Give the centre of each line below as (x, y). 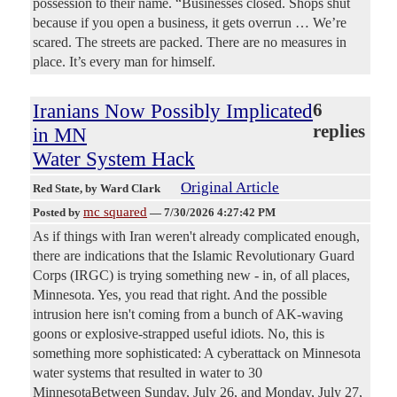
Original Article (230, 188)
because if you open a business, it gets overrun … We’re (190, 23)
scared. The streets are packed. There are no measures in (190, 43)
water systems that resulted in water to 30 (148, 373)
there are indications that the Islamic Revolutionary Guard (194, 256)
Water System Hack (114, 159)
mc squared (115, 212)
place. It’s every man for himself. (124, 62)
